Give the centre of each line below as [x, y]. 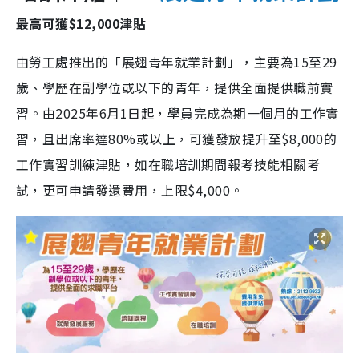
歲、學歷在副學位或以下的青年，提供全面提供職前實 [175, 87]
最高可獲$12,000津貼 [81, 23]
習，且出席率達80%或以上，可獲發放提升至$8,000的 [177, 138]
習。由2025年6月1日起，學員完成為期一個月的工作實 [177, 113]
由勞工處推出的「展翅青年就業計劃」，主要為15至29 [177, 61]
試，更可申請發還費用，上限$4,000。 [130, 190]
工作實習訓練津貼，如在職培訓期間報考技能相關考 [168, 164]
